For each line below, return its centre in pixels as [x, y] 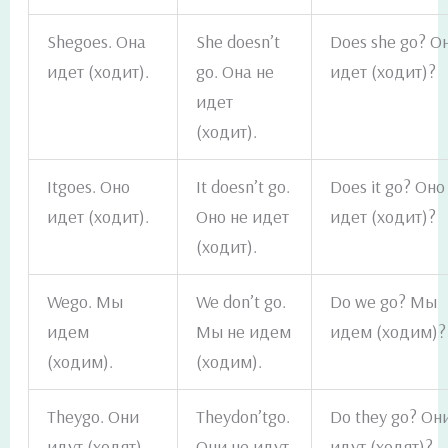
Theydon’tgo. [243, 417]
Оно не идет [243, 217]
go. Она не [235, 72]
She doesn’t [238, 42]
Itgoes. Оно [89, 187]
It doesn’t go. [243, 187]
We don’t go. [241, 302]
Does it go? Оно [388, 187]
